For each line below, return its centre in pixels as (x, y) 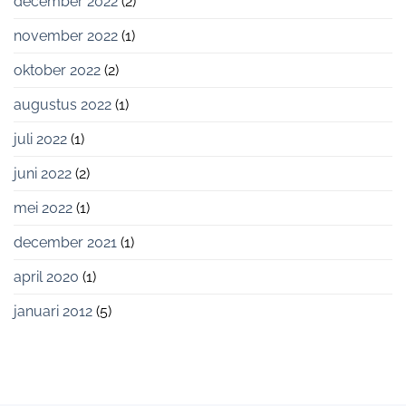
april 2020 (46, 277)
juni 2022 (43, 174)
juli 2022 (40, 140)
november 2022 (66, 36)
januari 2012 (53, 312)
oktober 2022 (57, 71)
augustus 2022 (63, 105)
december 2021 (65, 243)
